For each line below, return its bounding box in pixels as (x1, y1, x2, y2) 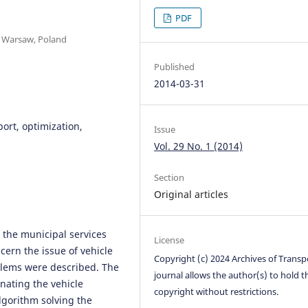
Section (154, 170, 185, 184)
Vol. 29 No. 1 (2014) (154, 139, 243, 153)
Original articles (154, 187, 229, 201)
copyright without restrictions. (154, 285, 279, 298)
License (154, 233, 185, 246)
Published (154, 60, 195, 73)
